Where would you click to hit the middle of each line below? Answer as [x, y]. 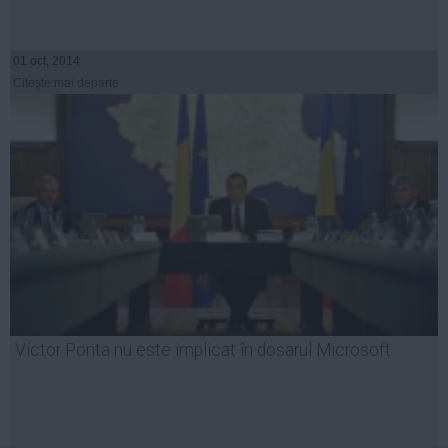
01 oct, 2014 [46, 61]
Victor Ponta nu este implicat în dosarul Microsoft [203, 350]
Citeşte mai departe [66, 83]
